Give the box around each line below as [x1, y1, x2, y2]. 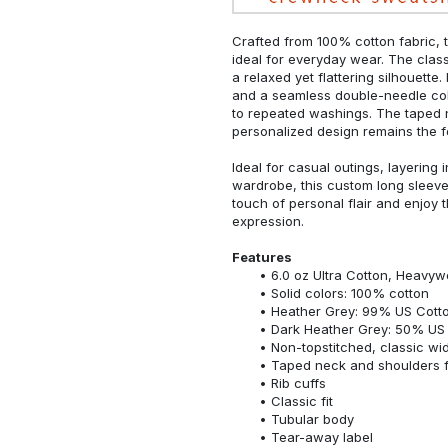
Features [232, 248, 292, 265]
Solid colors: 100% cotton [270, 284, 429, 301]
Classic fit [270, 392, 333, 409]
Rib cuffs [270, 374, 326, 391]
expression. [232, 212, 304, 229]
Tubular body [270, 410, 354, 427]
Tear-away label [270, 428, 373, 445]
